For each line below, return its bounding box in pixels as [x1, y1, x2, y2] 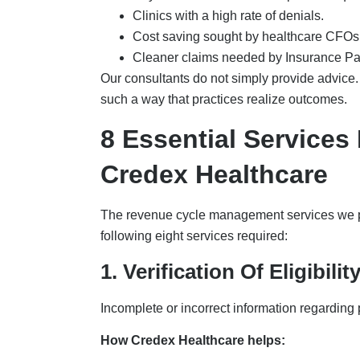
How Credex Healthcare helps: [100, 333, 288, 348]
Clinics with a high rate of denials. [132, 8, 327, 22]
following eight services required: [100, 229, 291, 243]
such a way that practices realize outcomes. [100, 92, 350, 106]
